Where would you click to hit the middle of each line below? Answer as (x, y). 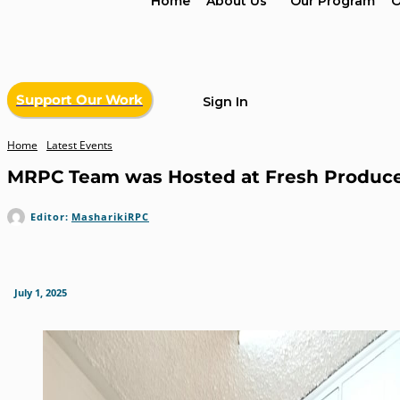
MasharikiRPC (110, 217)
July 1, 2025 (41, 293)
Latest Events (79, 146)
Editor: (50, 217)
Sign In (225, 102)
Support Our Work (79, 100)
